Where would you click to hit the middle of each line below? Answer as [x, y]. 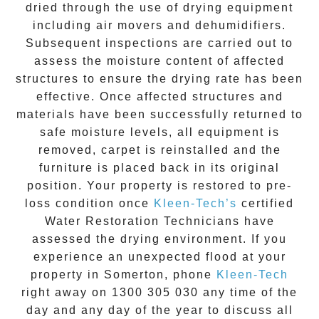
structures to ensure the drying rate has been [159, 79]
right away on [67, 293]
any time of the [250, 293]
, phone [190, 275]
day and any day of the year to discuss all [159, 310]
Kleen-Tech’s [195, 204]
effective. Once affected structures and [159, 97]
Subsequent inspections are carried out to [159, 43]
